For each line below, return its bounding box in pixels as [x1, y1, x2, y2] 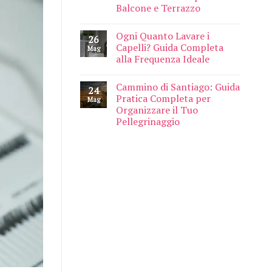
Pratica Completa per [116, 92, 211, 106]
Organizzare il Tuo [116, 103, 198, 117]
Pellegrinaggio [116, 115, 180, 129]
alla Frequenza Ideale [116, 52, 209, 66]
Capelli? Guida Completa [116, 41, 223, 55]
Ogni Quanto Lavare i [116, 29, 209, 43]
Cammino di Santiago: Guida [116, 80, 240, 94]
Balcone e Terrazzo [116, 1, 200, 15]
